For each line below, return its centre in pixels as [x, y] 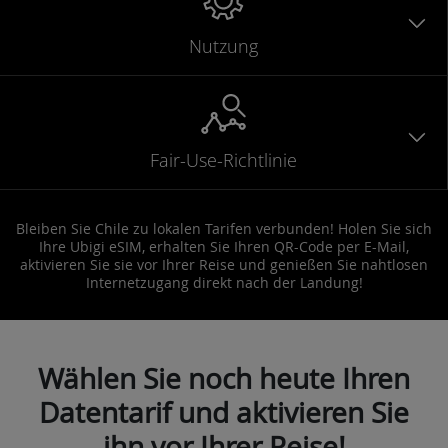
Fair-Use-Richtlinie [223, 159]
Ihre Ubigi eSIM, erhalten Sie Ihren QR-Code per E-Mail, [224, 246]
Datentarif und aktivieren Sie [224, 412]
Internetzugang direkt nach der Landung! [224, 282]
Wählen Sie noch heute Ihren [224, 378]
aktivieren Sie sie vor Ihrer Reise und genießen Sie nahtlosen [224, 264]
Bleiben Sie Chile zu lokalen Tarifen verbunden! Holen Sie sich [224, 228]
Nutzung [223, 45]
